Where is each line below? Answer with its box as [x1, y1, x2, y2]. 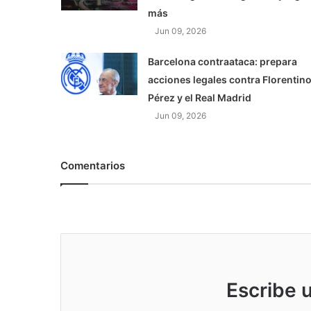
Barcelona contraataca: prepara [147, 56, 297, 68]
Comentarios [60, 159, 125, 173]
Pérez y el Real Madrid [147, 92, 251, 104]
